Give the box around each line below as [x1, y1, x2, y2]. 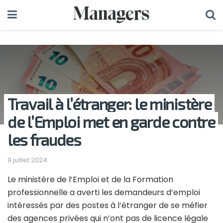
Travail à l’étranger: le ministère [7, 94, 212, 113]
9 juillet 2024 [7, 155, 47, 165]
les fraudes [7, 130, 81, 149]
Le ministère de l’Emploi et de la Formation [7, 173, 173, 185]
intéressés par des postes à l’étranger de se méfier [7, 199, 208, 211]
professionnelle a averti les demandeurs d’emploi [7, 186, 200, 198]
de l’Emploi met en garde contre [7, 112, 215, 131]
